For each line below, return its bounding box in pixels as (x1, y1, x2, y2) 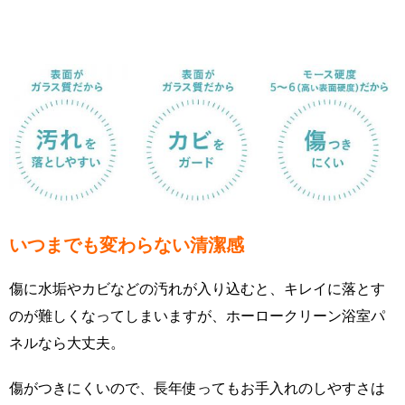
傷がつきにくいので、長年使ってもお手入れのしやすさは (9, 378, 385, 397)
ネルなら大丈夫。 (9, 333, 125, 352)
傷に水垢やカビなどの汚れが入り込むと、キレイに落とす (9, 278, 385, 297)
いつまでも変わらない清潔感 (9, 233, 244, 256)
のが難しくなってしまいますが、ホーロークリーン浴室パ (9, 306, 385, 325)
